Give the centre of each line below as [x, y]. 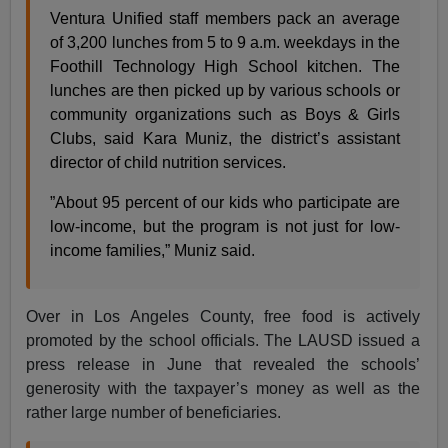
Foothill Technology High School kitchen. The [225, 66]
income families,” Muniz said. [153, 250]
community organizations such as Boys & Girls [225, 114]
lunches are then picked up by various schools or [225, 90]
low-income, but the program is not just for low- [225, 226]
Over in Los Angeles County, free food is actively [223, 316]
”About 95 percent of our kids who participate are [225, 202]
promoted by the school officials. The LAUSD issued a [223, 340]
